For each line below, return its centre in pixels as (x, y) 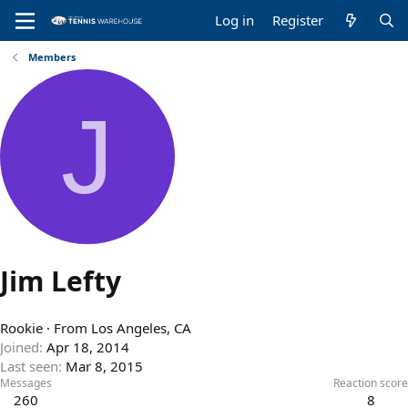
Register (298, 20)
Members (51, 57)
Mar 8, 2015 (104, 367)
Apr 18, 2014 (88, 347)
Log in (235, 20)
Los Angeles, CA (141, 328)
